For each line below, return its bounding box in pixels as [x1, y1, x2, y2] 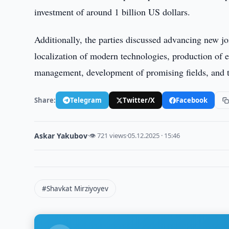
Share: [34, 95, 56, 105]
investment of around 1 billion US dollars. [34, 6, 191, 18]
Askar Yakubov [34, 131, 88, 141]
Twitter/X [123, 95, 155, 105]
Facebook [176, 95, 208, 105]
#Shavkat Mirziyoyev [42, 184, 109, 193]
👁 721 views [89, 131, 127, 140]
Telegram [70, 95, 102, 105]
